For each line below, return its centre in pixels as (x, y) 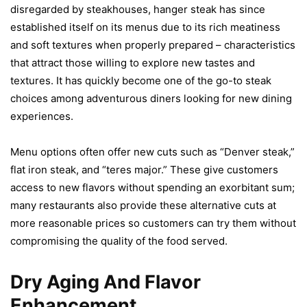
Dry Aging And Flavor (106, 282)
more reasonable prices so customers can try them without (153, 223)
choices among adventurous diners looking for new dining (151, 98)
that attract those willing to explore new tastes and (133, 62)
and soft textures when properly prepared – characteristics (153, 45)
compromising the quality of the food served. (119, 241)
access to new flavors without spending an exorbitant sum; (152, 187)
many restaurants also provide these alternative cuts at (143, 205)
